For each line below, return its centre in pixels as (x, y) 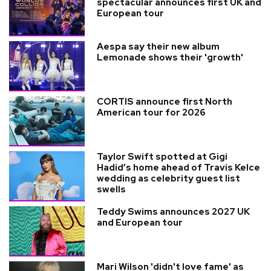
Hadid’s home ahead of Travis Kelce (178, 167)
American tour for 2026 (151, 112)
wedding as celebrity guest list (168, 178)
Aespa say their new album (158, 46)
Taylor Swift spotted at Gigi (162, 156)
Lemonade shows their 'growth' (170, 57)
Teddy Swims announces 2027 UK (173, 211)
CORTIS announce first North (165, 101)
